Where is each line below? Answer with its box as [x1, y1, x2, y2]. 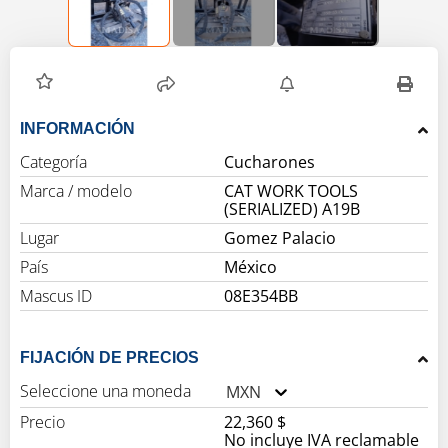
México [224, 256, 277, 279]
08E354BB [224, 285, 298, 308]
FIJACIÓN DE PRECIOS [99, 349, 199, 367]
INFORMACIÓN [20, 120, 135, 138]
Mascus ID [20, 285, 92, 308]
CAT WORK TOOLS [224, 180, 358, 203]
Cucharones [224, 151, 315, 174]
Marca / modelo [20, 180, 132, 203]
